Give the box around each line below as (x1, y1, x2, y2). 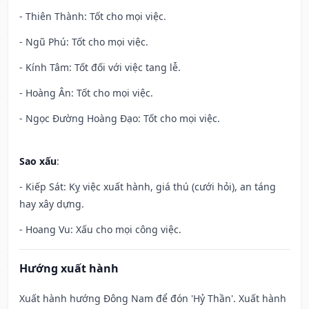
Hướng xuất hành (19, 261, 119, 277)
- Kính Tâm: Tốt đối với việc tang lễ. (19, 61, 181, 74)
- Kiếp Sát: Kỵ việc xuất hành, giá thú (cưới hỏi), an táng (19, 180, 276, 194)
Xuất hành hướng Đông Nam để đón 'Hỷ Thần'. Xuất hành (19, 292, 286, 306)
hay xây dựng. (19, 197, 84, 211)
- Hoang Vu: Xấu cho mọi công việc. (19, 223, 181, 237)
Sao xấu (19, 154, 57, 168)
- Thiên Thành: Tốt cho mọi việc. (19, 10, 166, 23)
